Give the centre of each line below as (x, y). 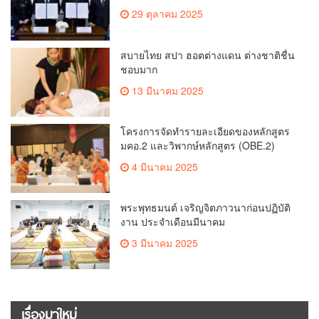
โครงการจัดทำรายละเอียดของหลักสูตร (205, 131)
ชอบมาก (139, 69)
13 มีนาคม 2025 (167, 90)
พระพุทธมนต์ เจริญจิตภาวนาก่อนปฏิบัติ (206, 208)
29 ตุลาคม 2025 (166, 14)
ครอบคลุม (142, 21)
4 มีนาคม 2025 (164, 166)
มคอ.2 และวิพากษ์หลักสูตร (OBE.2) (198, 145)
